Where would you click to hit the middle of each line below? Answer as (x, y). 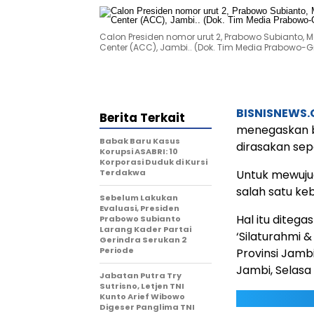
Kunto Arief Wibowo (142, 296)
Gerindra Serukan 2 (143, 240)
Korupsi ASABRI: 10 (139, 151)
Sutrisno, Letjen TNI (142, 286)
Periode (117, 250)
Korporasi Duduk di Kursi (153, 162)
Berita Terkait (142, 118)
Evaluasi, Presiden (139, 208)
